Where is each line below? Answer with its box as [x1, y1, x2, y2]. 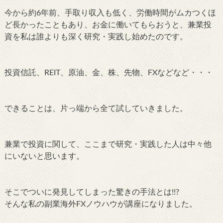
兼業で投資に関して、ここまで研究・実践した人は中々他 [4, 140, 212, 148]
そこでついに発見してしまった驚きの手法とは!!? [4, 188, 179, 196]
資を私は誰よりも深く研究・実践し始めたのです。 [4, 32, 188, 41]
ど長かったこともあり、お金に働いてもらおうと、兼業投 [4, 20, 212, 29]
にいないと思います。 [4, 152, 84, 160]
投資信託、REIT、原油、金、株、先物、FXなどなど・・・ [4, 68, 213, 77]
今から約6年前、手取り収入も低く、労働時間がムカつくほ [4, 8, 216, 17]
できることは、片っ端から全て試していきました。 [4, 104, 188, 112]
